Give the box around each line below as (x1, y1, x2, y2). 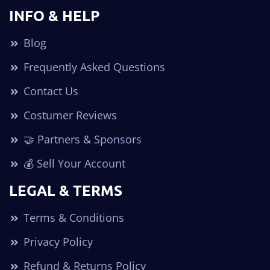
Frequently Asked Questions (20, 60, 165, 75)
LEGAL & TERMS (9, 181, 122, 200)
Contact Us (20, 84, 78, 99)
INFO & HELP (9, 6, 99, 25)
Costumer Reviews (20, 108, 117, 123)
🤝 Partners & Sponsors (20, 132, 142, 147)
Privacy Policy (20, 234, 93, 250)
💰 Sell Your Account (20, 156, 125, 171)
